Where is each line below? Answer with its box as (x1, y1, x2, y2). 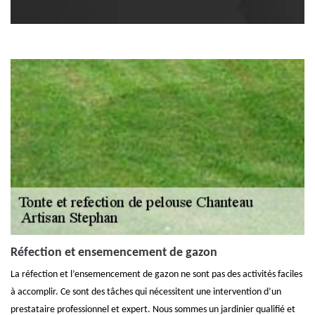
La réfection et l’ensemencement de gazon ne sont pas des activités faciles (11, 269, 302, 280)
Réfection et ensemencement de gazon (11, 246, 217, 259)
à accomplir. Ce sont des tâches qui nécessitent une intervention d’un (11, 287, 281, 297)
